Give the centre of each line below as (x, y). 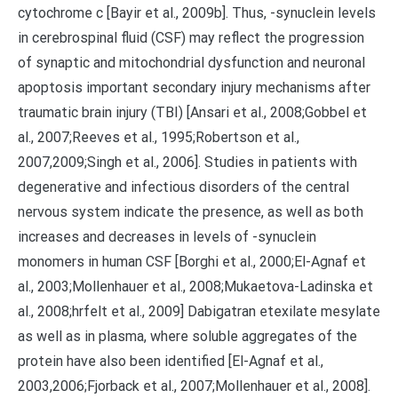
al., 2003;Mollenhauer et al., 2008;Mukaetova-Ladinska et (195, 287)
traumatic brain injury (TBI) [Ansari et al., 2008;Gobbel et (192, 112)
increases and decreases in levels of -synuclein (167, 237)
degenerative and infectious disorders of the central (183, 187)
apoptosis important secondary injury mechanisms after (194, 88)
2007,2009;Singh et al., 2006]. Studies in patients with (187, 162)
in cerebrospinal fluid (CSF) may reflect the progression (191, 38)
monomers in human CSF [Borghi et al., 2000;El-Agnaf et (192, 262)
